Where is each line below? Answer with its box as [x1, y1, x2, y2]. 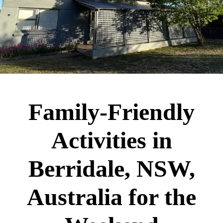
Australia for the [27, 184, 196, 210]
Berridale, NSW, [28, 155, 195, 182]
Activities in [51, 127, 172, 153]
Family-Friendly [28, 99, 195, 125]
